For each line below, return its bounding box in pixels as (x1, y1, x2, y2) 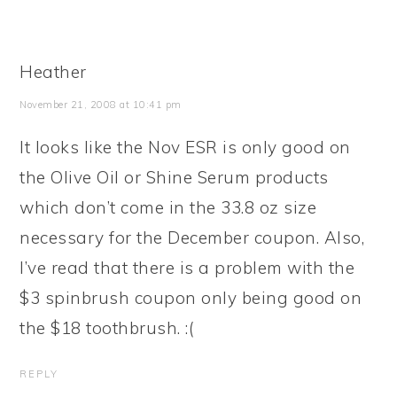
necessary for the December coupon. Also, (19, 227, 365, 248)
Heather (19, 61, 87, 82)
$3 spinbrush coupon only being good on (19, 287, 362, 308)
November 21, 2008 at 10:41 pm (19, 98, 182, 111)
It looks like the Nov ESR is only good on (19, 136, 351, 158)
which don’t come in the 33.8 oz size (19, 197, 317, 218)
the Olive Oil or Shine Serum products (19, 167, 329, 188)
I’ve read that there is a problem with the (19, 257, 355, 278)
